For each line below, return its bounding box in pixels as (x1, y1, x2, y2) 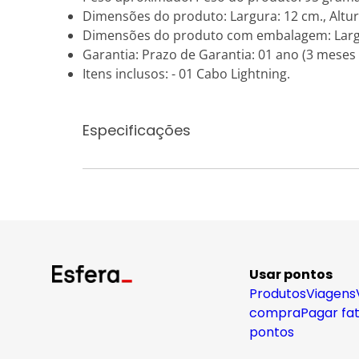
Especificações (83, 120, 191, 140)
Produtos (249, 284, 306, 303)
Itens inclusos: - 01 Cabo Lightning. (83, 65, 290, 83)
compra (249, 304, 301, 322)
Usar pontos (249, 265, 333, 284)
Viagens (306, 284, 356, 303)
